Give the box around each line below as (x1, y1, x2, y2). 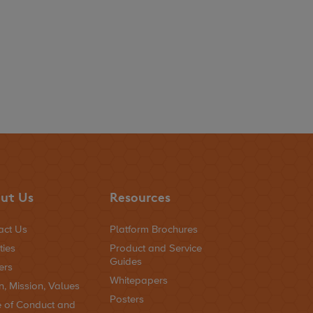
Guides (109, 255, 142, 269)
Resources (109, 189, 170, 205)
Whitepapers (109, 274, 168, 288)
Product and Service (109, 242, 202, 256)
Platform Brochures (109, 223, 198, 237)
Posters (109, 293, 144, 307)
